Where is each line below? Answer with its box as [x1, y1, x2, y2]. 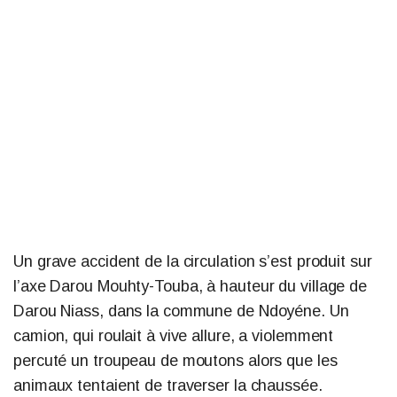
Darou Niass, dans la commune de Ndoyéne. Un [13, 301, 349, 320]
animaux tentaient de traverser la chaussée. [13, 376, 323, 394]
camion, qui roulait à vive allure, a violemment [13, 326, 334, 345]
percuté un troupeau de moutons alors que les [13, 351, 338, 370]
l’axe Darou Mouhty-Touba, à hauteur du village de [13, 276, 368, 295]
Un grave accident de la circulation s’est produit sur [13, 252, 372, 270]
